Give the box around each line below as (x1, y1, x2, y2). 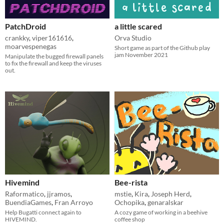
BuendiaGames (5, 197, 51, 206)
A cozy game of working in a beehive (114, 208, 207, 216)
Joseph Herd (151, 189, 190, 198)
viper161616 (32, 33, 72, 42)
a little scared (114, 21, 162, 31)
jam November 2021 (114, 50, 168, 58)
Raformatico (5, 189, 44, 198)
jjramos (47, 189, 70, 198)
